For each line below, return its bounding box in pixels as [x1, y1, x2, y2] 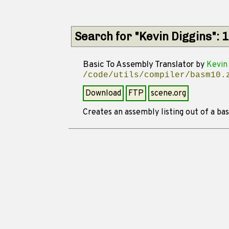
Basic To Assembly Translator [82, 59, 194, 71]
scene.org [150, 88, 186, 99]
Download [85, 88, 121, 99]
